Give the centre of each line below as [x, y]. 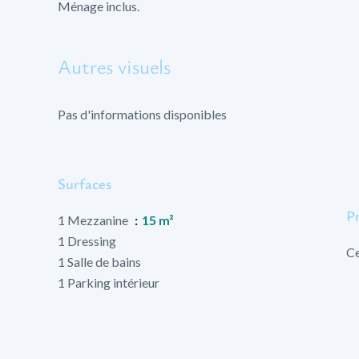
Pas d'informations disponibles [142, 114]
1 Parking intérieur [109, 282]
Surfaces [85, 183]
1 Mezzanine [94, 220]
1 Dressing [87, 241]
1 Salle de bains [99, 262]
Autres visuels [114, 66]
